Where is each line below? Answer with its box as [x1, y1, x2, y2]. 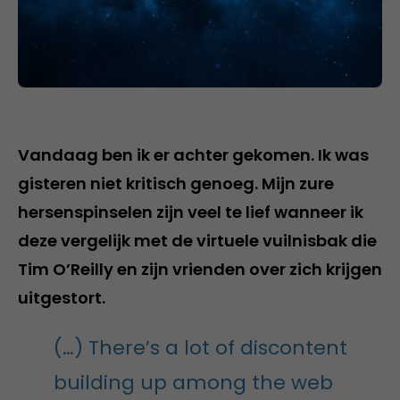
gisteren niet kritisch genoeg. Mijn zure [18, 171, 334, 195]
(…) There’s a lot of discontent [54, 333, 347, 362]
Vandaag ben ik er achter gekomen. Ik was [18, 143, 369, 166]
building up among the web [54, 368, 333, 396]
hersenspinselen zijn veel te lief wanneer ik [18, 200, 363, 223]
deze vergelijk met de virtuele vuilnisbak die [18, 229, 377, 252]
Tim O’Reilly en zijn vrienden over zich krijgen [18, 257, 382, 280]
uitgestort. [18, 286, 105, 309]
